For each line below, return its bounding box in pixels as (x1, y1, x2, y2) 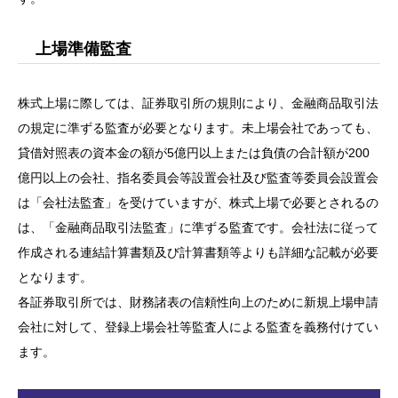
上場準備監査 (36, 40, 131, 59)
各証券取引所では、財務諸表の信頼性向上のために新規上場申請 (18, 295, 378, 310)
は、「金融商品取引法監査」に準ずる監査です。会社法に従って (18, 220, 378, 235)
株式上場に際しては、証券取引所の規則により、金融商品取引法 (18, 96, 378, 111)
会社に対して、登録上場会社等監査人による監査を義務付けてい (18, 320, 378, 335)
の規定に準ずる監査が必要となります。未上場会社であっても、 (18, 121, 378, 136)
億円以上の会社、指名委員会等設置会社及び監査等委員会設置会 (18, 171, 378, 186)
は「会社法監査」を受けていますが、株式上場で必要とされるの (18, 195, 378, 211)
